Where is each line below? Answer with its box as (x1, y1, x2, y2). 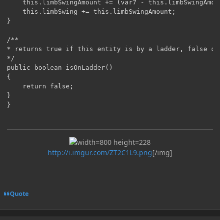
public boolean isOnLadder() (7, 63, 113, 71)
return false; (7, 82, 74, 90)
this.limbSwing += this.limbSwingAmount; (7, 7, 176, 15)
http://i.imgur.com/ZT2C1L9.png (48, 147, 152, 157)
